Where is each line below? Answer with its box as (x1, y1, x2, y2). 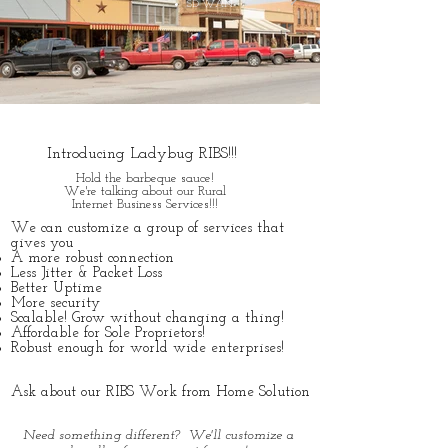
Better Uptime (11, 281, 102, 297)
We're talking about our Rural (64, 185, 226, 199)
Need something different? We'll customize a (23, 428, 294, 444)
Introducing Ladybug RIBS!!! (47, 146, 237, 163)
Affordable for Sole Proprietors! (11, 326, 205, 342)
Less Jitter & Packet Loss (11, 266, 162, 282)
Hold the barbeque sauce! (76, 172, 214, 186)
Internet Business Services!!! (72, 198, 218, 212)
